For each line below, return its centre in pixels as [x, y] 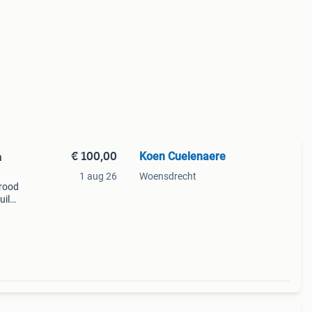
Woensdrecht [167, 176]
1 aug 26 [98, 176]
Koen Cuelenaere [182, 156]
